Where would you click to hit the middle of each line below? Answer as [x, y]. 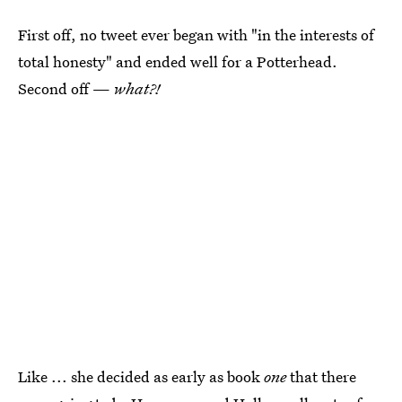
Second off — [66, 88]
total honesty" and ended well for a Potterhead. [178, 61]
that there [321, 376]
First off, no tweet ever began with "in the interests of [196, 34]
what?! [137, 88]
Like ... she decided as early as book [141, 376]
